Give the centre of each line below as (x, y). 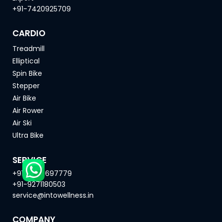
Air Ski (22, 123)
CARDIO (29, 33)
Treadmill (28, 48)
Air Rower (28, 110)
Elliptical (26, 61)
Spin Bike (27, 73)
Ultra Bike (28, 135)
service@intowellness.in (53, 195)
